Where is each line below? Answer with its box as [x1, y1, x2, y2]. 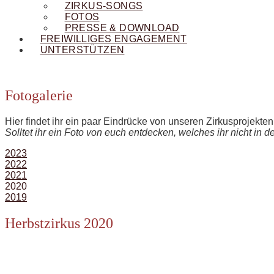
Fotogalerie [5, 87, 73, 103]
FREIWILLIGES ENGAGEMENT [40, 34, 187, 44]
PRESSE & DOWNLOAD [64, 23, 180, 33]
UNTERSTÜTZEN [40, 45, 125, 55]
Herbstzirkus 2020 [5, 215, 113, 231]
